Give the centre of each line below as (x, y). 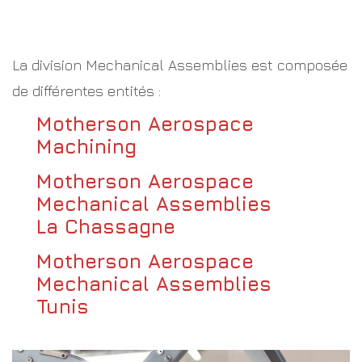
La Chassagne (106, 226)
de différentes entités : (86, 90)
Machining (86, 146)
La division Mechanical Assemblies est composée (180, 65)
